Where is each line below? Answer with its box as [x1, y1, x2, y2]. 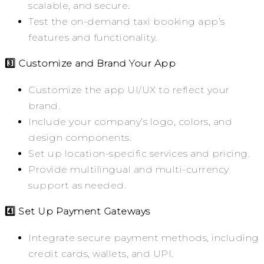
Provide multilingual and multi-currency [28, 164, 229, 176]
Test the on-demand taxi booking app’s [28, 16, 225, 28]
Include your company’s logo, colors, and [28, 116, 232, 128]
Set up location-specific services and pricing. [28, 148, 250, 160]
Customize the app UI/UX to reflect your [28, 84, 230, 96]
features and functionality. [28, 32, 157, 44]
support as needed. [28, 180, 126, 192]
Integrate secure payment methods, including [28, 232, 259, 244]
